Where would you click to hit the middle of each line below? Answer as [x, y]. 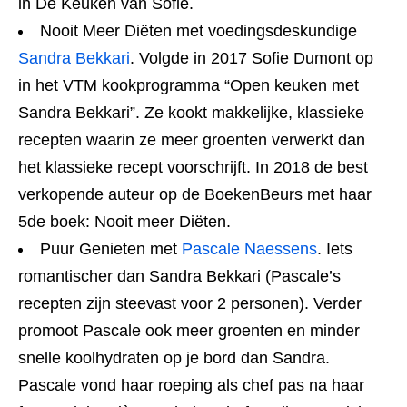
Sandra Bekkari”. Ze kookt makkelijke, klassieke [191, 113]
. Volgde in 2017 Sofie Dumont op [252, 58]
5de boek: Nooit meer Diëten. [124, 222]
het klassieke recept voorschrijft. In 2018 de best [193, 167]
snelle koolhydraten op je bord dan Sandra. [174, 358]
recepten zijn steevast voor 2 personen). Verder [190, 303]
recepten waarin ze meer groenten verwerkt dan [192, 140]
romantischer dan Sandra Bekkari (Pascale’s [179, 276]
